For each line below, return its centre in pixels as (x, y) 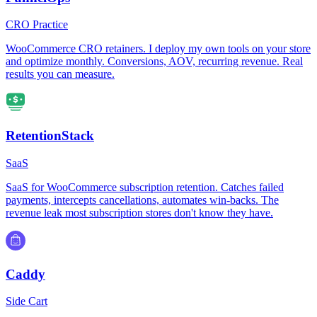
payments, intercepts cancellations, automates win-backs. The (142, 200)
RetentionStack (50, 136)
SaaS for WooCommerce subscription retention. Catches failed (145, 187)
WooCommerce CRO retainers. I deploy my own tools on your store (158, 49)
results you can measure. (60, 74)
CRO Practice (37, 25)
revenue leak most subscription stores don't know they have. (139, 212)
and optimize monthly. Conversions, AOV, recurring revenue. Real (154, 62)
